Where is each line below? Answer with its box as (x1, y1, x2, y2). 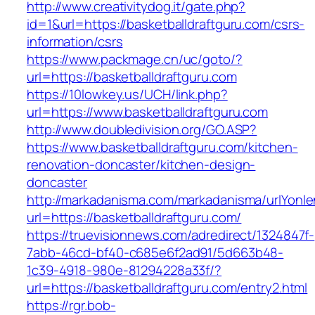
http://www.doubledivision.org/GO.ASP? (27, 120, 257, 139)
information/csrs (27, 32, 123, 51)
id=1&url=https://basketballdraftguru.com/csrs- (27, 15, 305, 34)
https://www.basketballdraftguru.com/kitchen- (27, 138, 298, 157)
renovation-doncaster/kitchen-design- (27, 155, 256, 174)
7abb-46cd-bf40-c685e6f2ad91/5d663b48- (27, 243, 284, 262)
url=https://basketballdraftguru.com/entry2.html (27, 278, 308, 297)
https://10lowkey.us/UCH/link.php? (27, 85, 228, 104)
